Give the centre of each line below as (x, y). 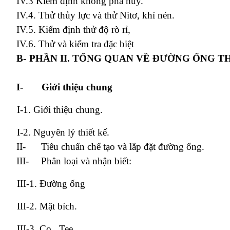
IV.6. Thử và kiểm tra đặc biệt (75, 44)
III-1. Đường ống (45, 184)
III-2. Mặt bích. (41, 206)
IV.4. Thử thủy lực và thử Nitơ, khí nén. (95, 15)
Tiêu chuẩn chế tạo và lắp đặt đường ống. (123, 147)
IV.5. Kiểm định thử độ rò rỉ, (73, 30)
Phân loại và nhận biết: (86, 161)
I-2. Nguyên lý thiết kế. (57, 132)
